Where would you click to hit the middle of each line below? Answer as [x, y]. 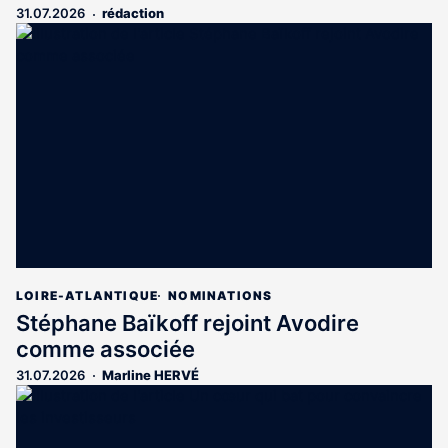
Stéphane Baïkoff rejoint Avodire [187, 322]
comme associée [105, 348]
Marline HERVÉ [150, 374]
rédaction [133, 13]
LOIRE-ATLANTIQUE [87, 295]
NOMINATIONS [220, 295]
